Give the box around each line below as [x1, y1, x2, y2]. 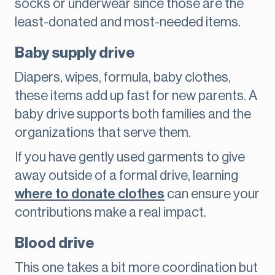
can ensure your [165, 187, 260, 201]
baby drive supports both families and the [15, 107, 251, 122]
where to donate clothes [15, 187, 165, 201]
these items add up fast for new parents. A [15, 89, 257, 103]
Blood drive [15, 236, 95, 251]
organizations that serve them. [15, 126, 191, 140]
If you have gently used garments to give [15, 150, 245, 165]
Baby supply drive [15, 45, 135, 61]
